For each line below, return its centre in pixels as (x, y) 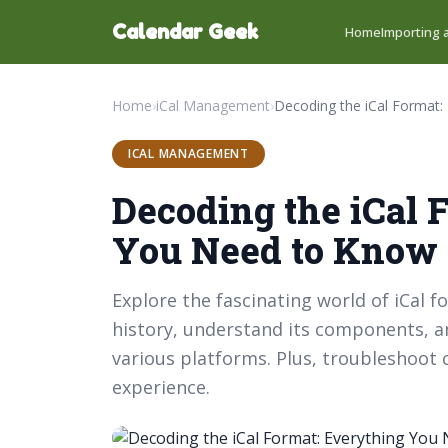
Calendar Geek (185, 32)
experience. (161, 387)
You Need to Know (275, 250)
